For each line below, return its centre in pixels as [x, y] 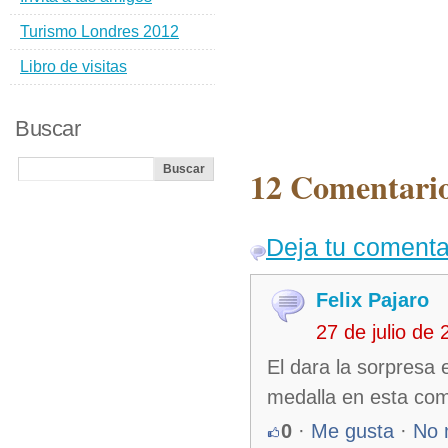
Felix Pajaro [372, 300]
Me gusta [352, 431]
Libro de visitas [73, 66]
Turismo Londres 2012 [99, 31]
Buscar [47, 128]
